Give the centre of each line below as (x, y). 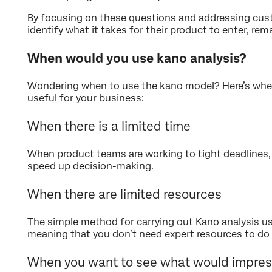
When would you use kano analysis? (137, 59)
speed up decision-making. (90, 166)
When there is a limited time (109, 127)
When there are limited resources (124, 195)
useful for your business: (86, 98)
